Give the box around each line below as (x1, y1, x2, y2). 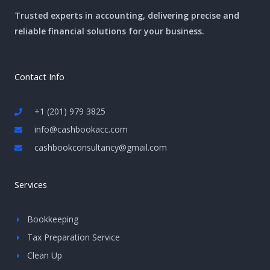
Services (14, 178, 47, 191)
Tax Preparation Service (27, 231, 121, 243)
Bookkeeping (27, 213, 79, 225)
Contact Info (14, 71, 64, 83)
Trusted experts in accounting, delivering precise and (14, 10, 239, 22)
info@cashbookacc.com (34, 124, 128, 136)
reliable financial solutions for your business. (14, 25, 204, 37)
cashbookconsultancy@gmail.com (34, 142, 168, 154)
